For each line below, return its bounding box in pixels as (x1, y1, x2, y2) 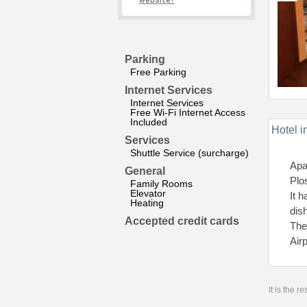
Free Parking (130, 66, 186, 77)
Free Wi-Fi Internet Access (130, 107, 245, 118)
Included (130, 116, 167, 127)
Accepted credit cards (125, 215, 239, 227)
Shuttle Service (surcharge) (130, 147, 249, 158)
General (125, 165, 165, 177)
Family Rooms (130, 178, 193, 189)
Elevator (130, 188, 166, 199)
